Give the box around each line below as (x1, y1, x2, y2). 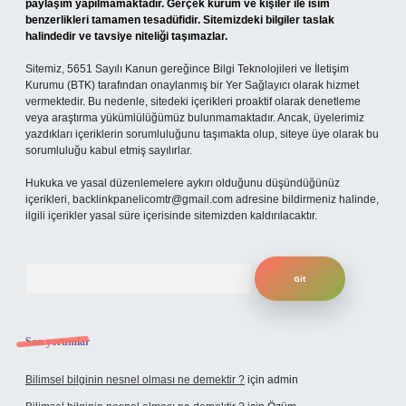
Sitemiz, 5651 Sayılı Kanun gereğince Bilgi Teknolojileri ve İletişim (25, 63, 349, 75)
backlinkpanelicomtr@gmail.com (72, 193, 233, 206)
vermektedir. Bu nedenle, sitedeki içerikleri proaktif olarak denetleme (25, 95, 361, 108)
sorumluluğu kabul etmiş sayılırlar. (25, 144, 192, 157)
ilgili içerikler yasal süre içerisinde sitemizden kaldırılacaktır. (25, 209, 317, 222)
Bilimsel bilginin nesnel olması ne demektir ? (25, 373, 245, 386)
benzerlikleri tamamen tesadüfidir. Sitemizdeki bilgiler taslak (25, 14, 334, 26)
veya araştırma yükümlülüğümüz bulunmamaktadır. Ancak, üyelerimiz (25, 111, 364, 124)
